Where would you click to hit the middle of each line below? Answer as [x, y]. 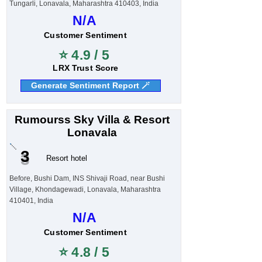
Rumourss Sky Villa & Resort [92, 120]
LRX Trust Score [86, 68]
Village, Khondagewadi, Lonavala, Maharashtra [85, 189]
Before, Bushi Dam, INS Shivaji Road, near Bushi [87, 178]
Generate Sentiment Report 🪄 [90, 85]
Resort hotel [66, 158]
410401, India [31, 201]
